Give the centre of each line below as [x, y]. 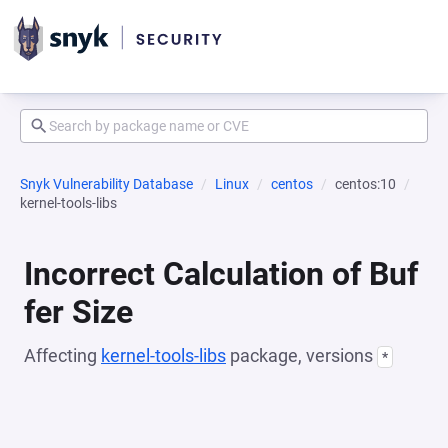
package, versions [301, 355]
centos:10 [365, 184]
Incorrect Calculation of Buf [221, 274]
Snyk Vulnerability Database [106, 184]
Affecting [62, 355]
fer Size [78, 312]
